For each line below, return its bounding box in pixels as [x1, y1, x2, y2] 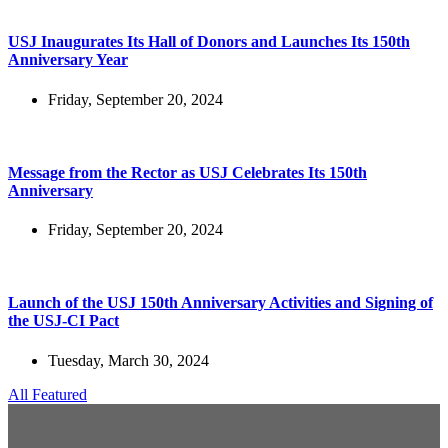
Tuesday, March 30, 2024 [48, 351, 209, 369]
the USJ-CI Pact [8, 312, 119, 330]
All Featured [8, 385, 87, 403]
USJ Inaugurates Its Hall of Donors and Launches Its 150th [8, 33, 410, 51]
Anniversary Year [8, 51, 128, 69]
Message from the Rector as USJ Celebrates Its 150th [8, 163, 367, 181]
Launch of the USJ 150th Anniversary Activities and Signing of [8, 294, 433, 312]
